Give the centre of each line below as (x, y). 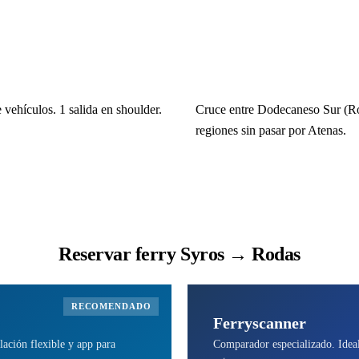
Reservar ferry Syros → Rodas (179, 254)
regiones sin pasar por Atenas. (271, 130)
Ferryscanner (260, 323)
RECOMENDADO (111, 306)
